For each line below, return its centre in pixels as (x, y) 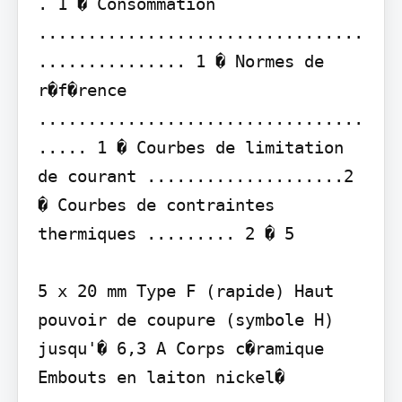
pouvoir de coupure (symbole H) (185, 320)
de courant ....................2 (195, 176)
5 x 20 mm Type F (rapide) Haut (185, 291)
